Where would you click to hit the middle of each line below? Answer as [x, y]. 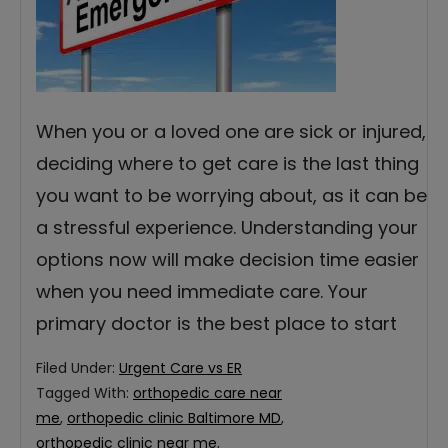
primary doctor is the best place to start [216, 324]
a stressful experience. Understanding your [227, 228]
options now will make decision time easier [227, 260]
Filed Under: [77, 368]
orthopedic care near [207, 393]
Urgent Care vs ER [180, 368]
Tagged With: [84, 393]
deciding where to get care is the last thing [227, 164]
